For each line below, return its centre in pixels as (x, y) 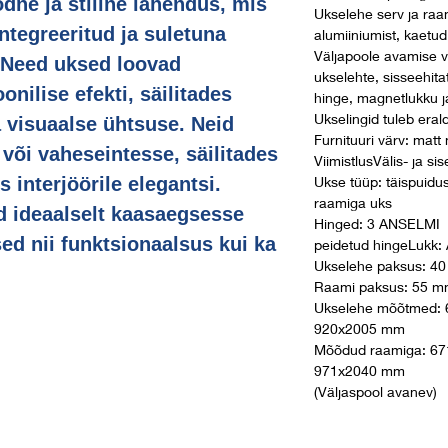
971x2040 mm (359, 370)
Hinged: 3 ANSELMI (377, 223)
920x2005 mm (359, 328)
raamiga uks (353, 202)
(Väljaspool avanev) (375, 391)
